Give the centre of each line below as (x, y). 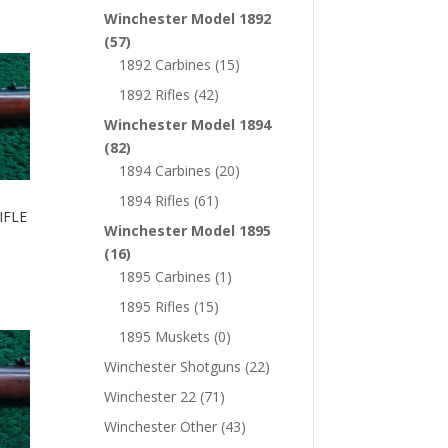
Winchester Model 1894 (188, 124)
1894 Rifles (155, 200)
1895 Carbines (165, 276)
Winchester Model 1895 (188, 230)
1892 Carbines (165, 64)
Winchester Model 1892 (188, 18)
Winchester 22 (150, 396)
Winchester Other (161, 426)
